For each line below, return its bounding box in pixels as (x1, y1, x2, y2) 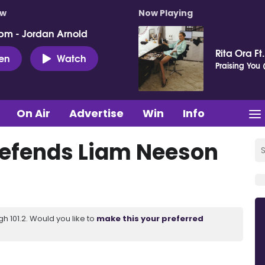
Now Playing (138, 7, 193, 19)
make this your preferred (96, 212, 203, 224)
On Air (17, 105, 50, 121)
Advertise (69, 105, 124, 121)
